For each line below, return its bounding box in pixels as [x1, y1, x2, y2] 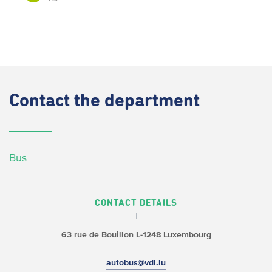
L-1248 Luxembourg [133, 230, 211, 239]
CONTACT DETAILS [95, 199, 177, 208]
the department [74, 92, 200, 110]
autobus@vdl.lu [106, 258, 166, 267]
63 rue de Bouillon [61, 230, 134, 239]
